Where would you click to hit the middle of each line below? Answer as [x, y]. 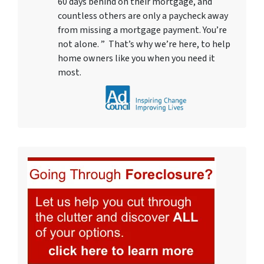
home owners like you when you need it [136, 58]
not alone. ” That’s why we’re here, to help [144, 44]
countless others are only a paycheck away [143, 16]
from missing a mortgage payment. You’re [142, 30]
